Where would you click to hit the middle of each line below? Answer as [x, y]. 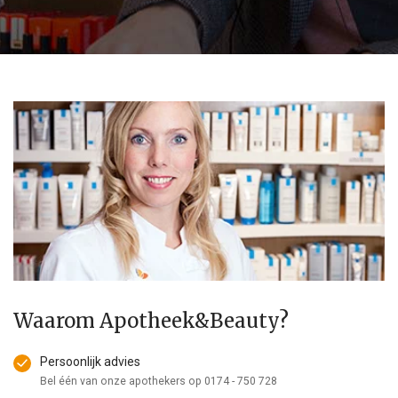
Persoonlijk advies [90, 362]
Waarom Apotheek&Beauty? [151, 321]
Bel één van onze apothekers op [122, 382]
